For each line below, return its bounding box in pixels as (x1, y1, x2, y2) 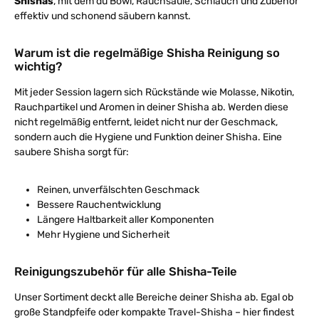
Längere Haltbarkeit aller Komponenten (37, 214, 214, 226)
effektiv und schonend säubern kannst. (14, 10, 191, 22)
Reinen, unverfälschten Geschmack (37, 184, 199, 196)
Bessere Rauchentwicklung (37, 199, 161, 211)
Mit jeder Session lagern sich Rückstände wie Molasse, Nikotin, (14, 86, 294, 98)
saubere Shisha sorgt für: (14, 146, 129, 158)
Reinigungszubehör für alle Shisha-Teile (14, 264, 237, 278)
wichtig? (14, 59, 62, 73)
